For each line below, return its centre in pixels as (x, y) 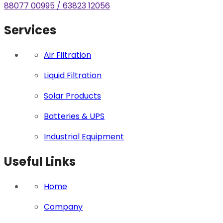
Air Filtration (67, 55)
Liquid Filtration (73, 76)
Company (63, 207)
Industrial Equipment (84, 137)
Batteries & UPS (74, 116)
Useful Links (40, 162)
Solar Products (72, 96)
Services (30, 30)
